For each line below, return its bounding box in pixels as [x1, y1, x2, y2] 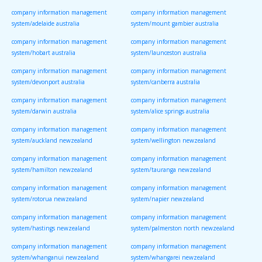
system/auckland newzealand [12, 136, 92, 150]
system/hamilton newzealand [12, 166, 92, 179]
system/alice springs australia [131, 107, 209, 120]
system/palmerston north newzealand [131, 224, 235, 237]
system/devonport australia [12, 78, 85, 91]
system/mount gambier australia [131, 19, 219, 33]
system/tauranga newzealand [131, 166, 211, 179]
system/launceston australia [131, 49, 206, 62]
